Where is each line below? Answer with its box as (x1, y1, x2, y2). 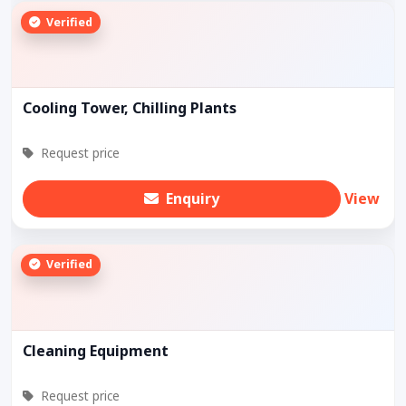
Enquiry (166, 188, 219, 209)
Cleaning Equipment (23, 340, 169, 361)
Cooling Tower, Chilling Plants (23, 98, 237, 119)
